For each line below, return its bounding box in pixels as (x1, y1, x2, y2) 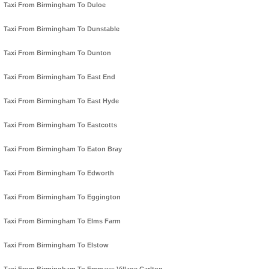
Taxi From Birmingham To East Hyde (4, 97, 119, 105)
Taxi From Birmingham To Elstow (4, 241, 109, 249)
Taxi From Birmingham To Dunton (4, 49, 111, 57)
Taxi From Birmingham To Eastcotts (4, 121, 117, 129)
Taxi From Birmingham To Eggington (4, 193, 121, 201)
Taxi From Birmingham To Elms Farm (4, 217, 121, 225)
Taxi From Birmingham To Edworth (4, 169, 114, 177)
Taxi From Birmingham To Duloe (4, 1, 106, 9)
